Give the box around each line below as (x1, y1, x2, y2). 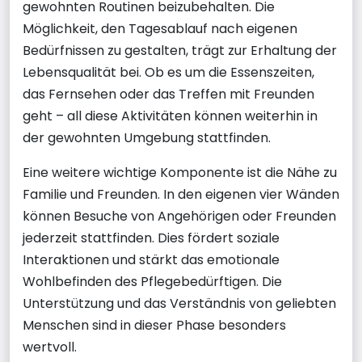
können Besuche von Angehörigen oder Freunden (23, 207, 336, 225)
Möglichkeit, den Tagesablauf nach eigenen (23, 19, 297, 38)
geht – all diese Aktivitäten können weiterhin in (23, 107, 318, 125)
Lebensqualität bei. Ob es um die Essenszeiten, (23, 63, 314, 82)
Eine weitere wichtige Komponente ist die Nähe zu (23, 163, 337, 182)
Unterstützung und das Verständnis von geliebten (23, 294, 336, 313)
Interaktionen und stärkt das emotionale (23, 250, 280, 269)
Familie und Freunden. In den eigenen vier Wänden (23, 185, 339, 204)
